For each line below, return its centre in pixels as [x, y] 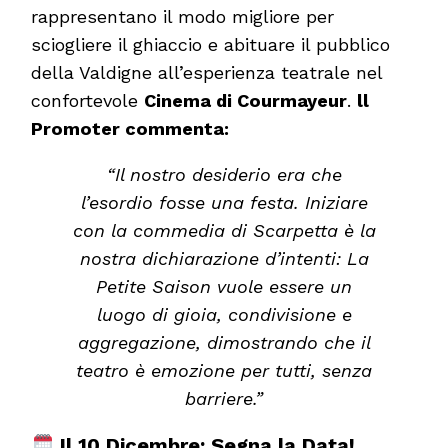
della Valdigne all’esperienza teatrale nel [207, 72]
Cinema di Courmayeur [246, 100]
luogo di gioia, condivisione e [224, 314]
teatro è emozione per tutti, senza [224, 370]
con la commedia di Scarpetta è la [224, 230]
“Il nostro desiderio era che [224, 174]
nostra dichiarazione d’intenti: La [224, 258]
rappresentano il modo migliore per [183, 16]
